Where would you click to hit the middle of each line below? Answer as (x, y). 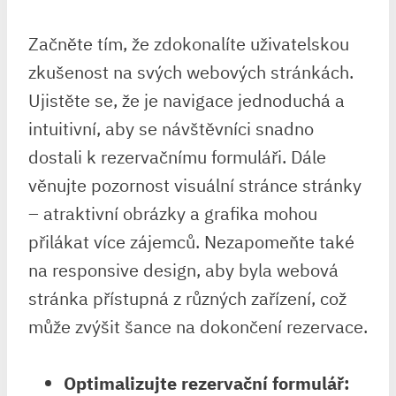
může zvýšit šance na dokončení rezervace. (198, 327)
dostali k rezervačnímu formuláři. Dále (177, 157)
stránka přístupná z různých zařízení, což (187, 298)
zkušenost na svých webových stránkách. (191, 72)
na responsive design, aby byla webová (183, 270)
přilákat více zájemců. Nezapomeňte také (191, 242)
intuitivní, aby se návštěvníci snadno (171, 129)
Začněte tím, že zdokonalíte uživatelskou (189, 44)
